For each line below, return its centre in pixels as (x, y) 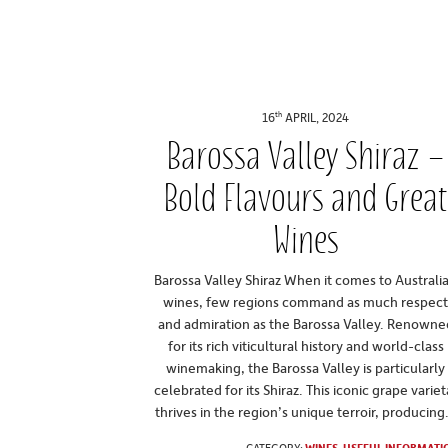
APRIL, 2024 (316, 117)
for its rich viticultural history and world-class (305, 345)
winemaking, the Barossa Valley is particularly (306, 367)
